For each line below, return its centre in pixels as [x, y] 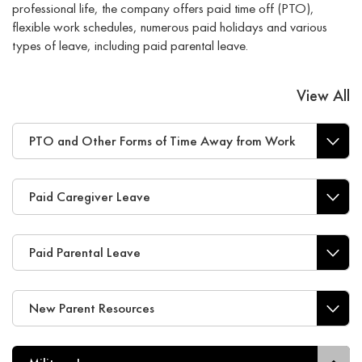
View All [323, 95]
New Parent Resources [92, 307]
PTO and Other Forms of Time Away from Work [162, 140]
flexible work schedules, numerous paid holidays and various [170, 26]
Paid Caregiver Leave [90, 196]
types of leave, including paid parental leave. [130, 45]
